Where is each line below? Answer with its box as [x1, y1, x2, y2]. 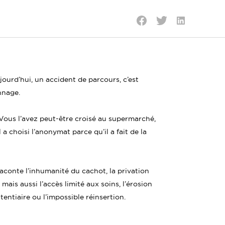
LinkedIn [176, 52, 206, 61]
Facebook [136, 53, 170, 62]
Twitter [156, 53, 181, 62]
